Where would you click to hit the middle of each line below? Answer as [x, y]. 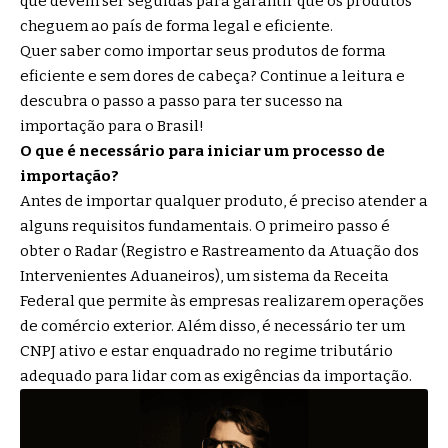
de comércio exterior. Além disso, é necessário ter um [212, 325]
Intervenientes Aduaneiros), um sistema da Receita [204, 275]
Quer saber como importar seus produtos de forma [203, 50]
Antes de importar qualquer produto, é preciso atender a [224, 200]
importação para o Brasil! [112, 125]
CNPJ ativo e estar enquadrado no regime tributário [206, 350]
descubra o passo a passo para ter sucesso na [181, 100]
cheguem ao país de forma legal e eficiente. [178, 25]
